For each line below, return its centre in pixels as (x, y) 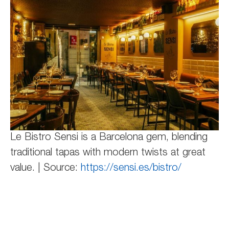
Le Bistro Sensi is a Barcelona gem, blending (109, 138)
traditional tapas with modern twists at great (108, 153)
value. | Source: (45, 169)
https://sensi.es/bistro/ (131, 169)
